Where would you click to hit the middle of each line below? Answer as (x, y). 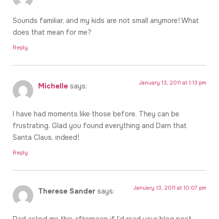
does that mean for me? (52, 32)
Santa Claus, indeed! (46, 137)
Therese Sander (67, 191)
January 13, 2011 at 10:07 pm (170, 188)
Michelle (53, 86)
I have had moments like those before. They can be (96, 114)
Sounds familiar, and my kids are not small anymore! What (106, 20)
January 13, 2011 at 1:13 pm (173, 83)
